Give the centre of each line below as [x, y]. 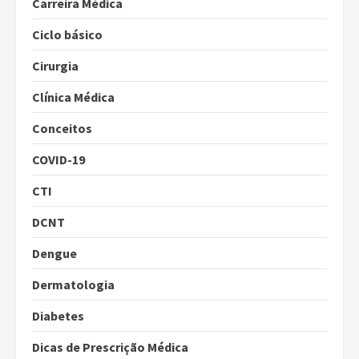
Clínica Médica [73, 97]
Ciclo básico [67, 35]
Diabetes [58, 316]
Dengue [54, 254]
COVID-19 [58, 160]
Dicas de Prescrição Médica [110, 347]
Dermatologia [73, 285]
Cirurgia [55, 66]
